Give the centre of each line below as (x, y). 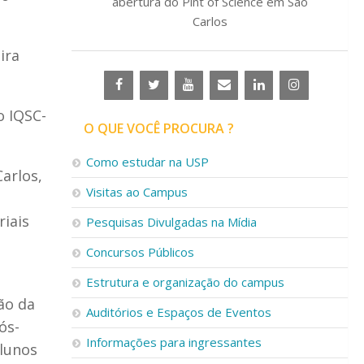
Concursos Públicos (140, 252)
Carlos (210, 21)
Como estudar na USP (147, 162)
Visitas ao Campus (137, 192)
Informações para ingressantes (174, 342)
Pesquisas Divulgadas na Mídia (171, 222)
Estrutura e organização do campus (185, 282)
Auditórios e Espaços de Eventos (179, 312)
